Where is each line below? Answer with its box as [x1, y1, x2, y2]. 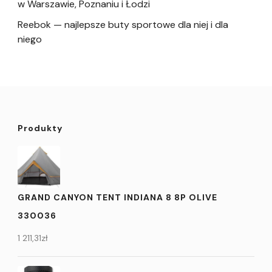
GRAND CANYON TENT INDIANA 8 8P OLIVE [18, 191, 217, 203]
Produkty [18, 122, 63, 134]
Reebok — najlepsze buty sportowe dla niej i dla [18, 18, 228, 31]
